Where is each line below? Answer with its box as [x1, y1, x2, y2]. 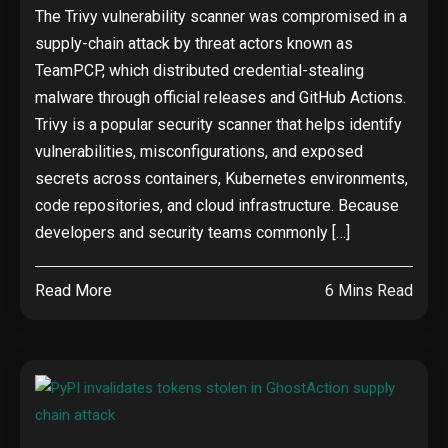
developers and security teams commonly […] [35, 223, 350, 242]
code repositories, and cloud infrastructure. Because [35, 196, 399, 215]
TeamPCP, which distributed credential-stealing [35, 61, 364, 80]
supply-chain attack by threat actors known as [35, 34, 353, 53]
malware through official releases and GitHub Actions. [35, 88, 406, 107]
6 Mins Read [325, 281, 413, 300]
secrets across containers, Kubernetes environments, [35, 169, 408, 188]
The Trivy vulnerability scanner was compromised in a [35, 7, 407, 26]
